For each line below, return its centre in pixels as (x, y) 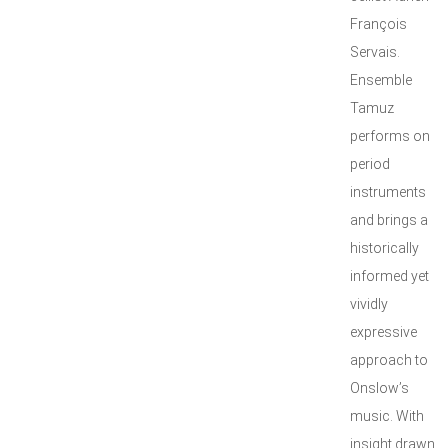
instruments (388, 192)
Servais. (375, 52)
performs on (390, 136)
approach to (389, 360)
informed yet (389, 276)
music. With (387, 416)
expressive (383, 332)
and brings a (389, 220)
